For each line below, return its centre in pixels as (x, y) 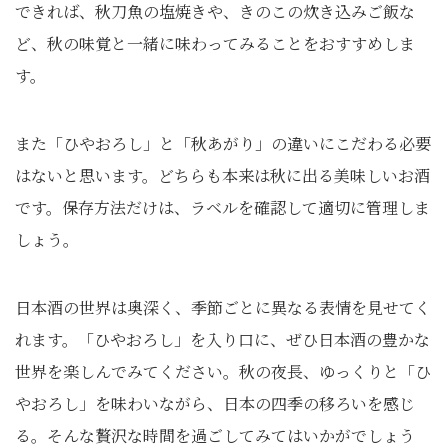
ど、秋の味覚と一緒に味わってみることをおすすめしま (215, 43)
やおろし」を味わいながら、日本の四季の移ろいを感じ (215, 403)
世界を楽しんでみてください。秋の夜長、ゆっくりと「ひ (223, 371)
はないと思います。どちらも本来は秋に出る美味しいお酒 (222, 175)
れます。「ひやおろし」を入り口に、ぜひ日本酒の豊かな (222, 339)
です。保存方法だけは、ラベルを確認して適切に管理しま (222, 207)
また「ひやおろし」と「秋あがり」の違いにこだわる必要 (223, 143)
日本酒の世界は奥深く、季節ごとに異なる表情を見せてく (223, 307)
